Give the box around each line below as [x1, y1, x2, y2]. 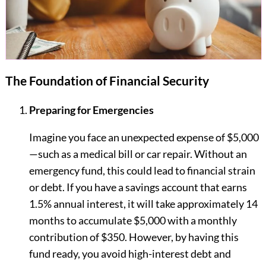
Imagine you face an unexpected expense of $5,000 [28, 131, 259, 144]
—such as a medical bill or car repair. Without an [28, 147, 247, 161]
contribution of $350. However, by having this [28, 230, 239, 244]
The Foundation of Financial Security [5, 73, 209, 88]
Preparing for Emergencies [28, 103, 154, 117]
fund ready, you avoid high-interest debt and [28, 247, 231, 261]
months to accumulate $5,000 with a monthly [28, 214, 237, 227]
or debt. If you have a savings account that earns [28, 180, 247, 194]
